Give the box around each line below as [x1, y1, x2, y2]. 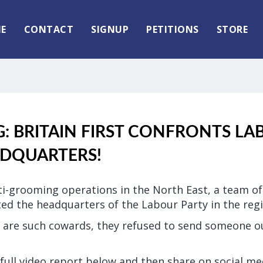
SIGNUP [91, 23, 129, 36]
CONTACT [23, 23, 73, 36]
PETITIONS [146, 23, 199, 36]
